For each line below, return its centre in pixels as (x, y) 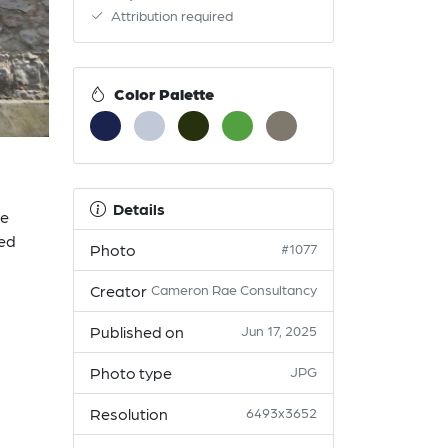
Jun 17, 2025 (279, 330)
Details (139, 208)
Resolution (129, 413)
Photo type (131, 372)
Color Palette (162, 93)
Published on (137, 331)
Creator (118, 290)
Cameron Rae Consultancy (234, 289)
